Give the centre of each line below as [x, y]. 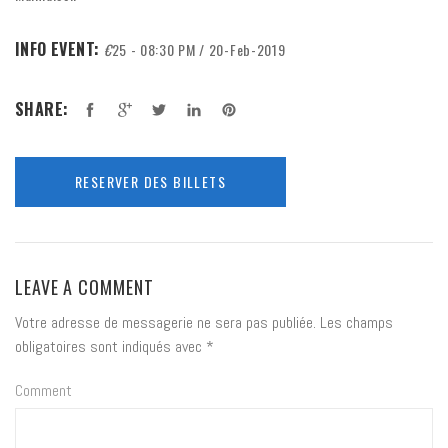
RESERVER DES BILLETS [150, 181]
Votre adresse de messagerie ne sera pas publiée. [165, 322]
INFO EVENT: [59, 48]
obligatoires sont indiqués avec [110, 346]
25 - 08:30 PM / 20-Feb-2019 [198, 49]
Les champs [354, 322]
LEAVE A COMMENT [84, 286]
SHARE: [44, 108]
